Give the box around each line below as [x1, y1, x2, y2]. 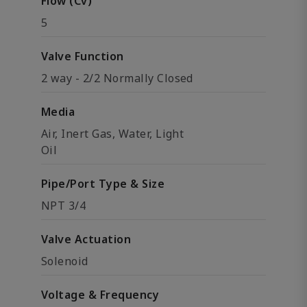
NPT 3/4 [41, 198, 86, 213]
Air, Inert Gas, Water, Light [41, 126, 184, 141]
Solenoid [41, 254, 88, 269]
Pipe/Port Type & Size [41, 176, 165, 191]
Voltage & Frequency [41, 287, 160, 302]
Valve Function [41, 49, 124, 64]
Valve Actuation [41, 232, 132, 247]
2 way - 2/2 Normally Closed [41, 71, 193, 86]
